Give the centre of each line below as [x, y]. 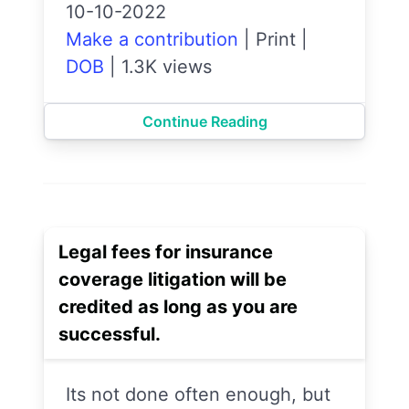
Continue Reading [204, 121]
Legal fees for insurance [166, 252]
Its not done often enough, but [198, 394]
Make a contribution [152, 39]
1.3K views [167, 67]
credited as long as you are [178, 307]
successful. [110, 334]
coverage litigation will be [173, 279]
